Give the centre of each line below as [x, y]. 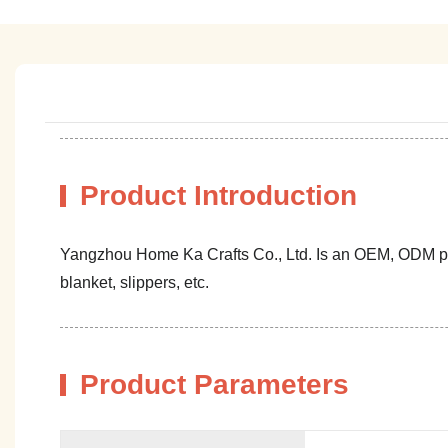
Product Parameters [214, 384]
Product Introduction [218, 195]
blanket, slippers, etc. [136, 282]
